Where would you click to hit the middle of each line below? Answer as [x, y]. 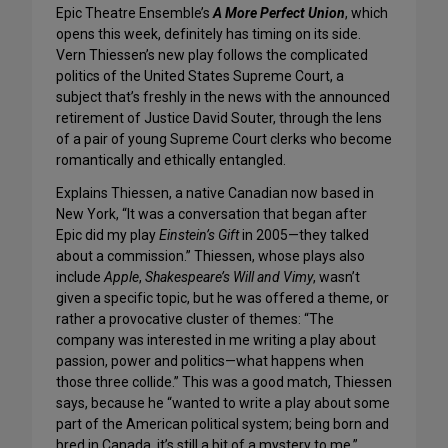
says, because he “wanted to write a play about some [223, 403]
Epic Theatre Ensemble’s [134, 13]
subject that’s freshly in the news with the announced [223, 97]
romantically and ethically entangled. [171, 160]
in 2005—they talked [304, 235]
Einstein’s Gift [199, 235]
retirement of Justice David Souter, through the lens [219, 118]
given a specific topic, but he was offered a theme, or [222, 298]
